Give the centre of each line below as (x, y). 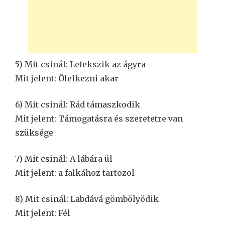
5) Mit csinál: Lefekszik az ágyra (80, 64)
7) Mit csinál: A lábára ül (64, 158)
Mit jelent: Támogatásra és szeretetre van (99, 118)
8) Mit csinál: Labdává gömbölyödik (87, 199)
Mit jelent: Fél (43, 213)
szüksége (34, 132)
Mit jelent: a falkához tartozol (75, 173)
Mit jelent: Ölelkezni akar (67, 78)
